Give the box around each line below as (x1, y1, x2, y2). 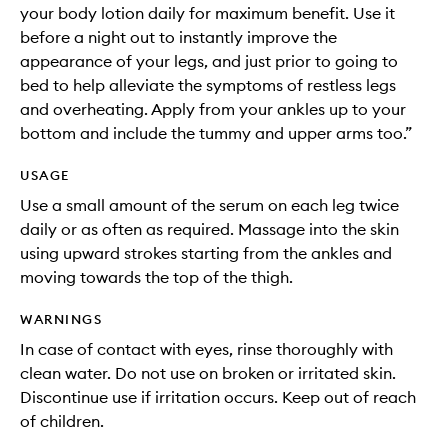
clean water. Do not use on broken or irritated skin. (20, 363, 396, 383)
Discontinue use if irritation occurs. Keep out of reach (20, 387, 416, 407)
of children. (20, 411, 104, 431)
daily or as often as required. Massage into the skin (20, 219, 399, 239)
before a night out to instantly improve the (20, 27, 337, 47)
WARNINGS (20, 311, 102, 327)
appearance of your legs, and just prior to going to (20, 51, 398, 71)
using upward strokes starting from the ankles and (20, 243, 392, 263)
